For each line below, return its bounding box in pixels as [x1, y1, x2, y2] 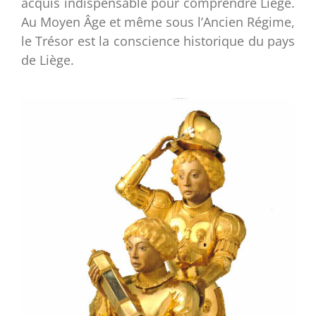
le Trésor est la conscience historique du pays [21, 32, 295, 49]
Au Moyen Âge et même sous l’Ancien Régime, [21, 13, 295, 30]
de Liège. [21, 51, 74, 68]
